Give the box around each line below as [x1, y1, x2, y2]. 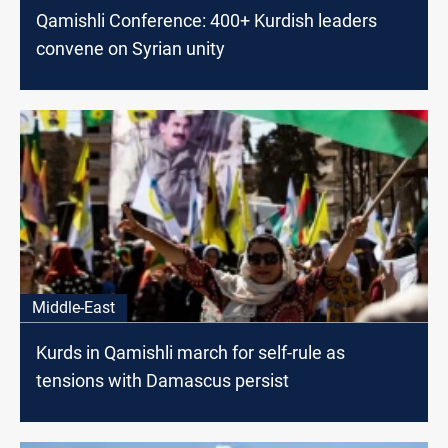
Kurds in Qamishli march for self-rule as [36, 342, 345, 364]
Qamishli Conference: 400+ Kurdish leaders [36, 10, 377, 32]
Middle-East [32, 298, 115, 318]
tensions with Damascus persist [36, 370, 289, 392]
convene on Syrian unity [36, 38, 225, 60]
